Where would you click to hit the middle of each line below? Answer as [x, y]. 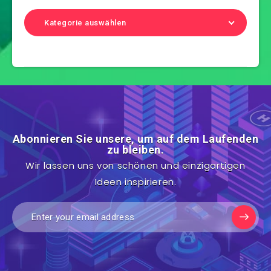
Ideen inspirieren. [135, 181]
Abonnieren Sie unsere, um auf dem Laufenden [135, 139]
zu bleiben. [135, 149]
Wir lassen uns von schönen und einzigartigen [135, 165]
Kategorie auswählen [85, 22]
